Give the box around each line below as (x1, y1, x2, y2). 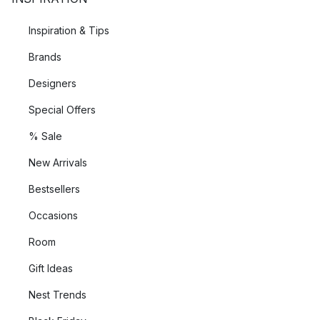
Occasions (29, 209, 78, 221)
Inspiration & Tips (29, 24, 109, 36)
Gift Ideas (29, 262, 73, 274)
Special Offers (29, 104, 96, 116)
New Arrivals (29, 156, 87, 169)
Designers (29, 77, 76, 89)
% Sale (29, 130, 62, 142)
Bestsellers (29, 183, 80, 195)
